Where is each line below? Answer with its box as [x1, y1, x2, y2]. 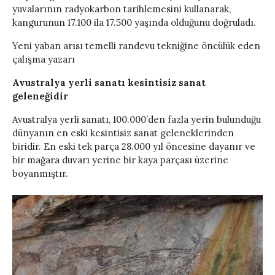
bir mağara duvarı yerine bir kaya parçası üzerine [12, 154, 228, 166]
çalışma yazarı [12, 53, 75, 66]
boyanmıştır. [12, 168, 68, 180]
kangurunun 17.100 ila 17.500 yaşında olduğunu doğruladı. [12, 17, 256, 29]
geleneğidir [12, 90, 68, 103]
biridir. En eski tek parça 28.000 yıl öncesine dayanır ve [12, 141, 255, 153]
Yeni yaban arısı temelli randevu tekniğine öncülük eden [12, 40, 260, 52]
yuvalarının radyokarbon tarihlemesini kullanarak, [12, 3, 231, 15]
